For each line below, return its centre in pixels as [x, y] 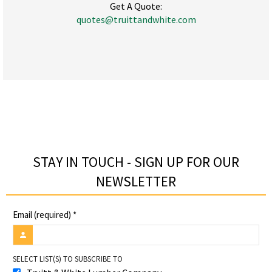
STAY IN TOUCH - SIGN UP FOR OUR [136, 161]
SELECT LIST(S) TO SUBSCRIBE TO [67, 259]
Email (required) [42, 214]
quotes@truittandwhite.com [136, 20]
